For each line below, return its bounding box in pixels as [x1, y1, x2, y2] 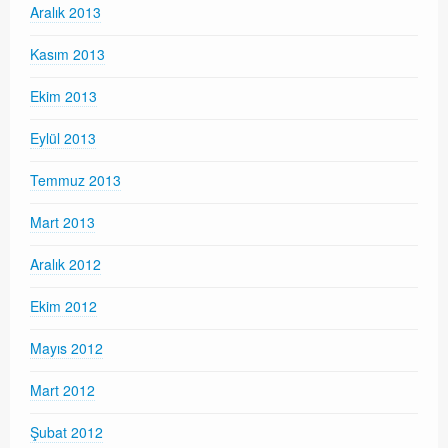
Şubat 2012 [30, 422, 103, 443]
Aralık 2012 [30, 254, 101, 275]
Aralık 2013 [30, 2, 101, 23]
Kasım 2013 [30, 44, 105, 65]
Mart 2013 [30, 212, 95, 233]
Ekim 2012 [30, 296, 97, 317]
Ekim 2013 [30, 86, 97, 107]
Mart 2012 [30, 380, 95, 401]
